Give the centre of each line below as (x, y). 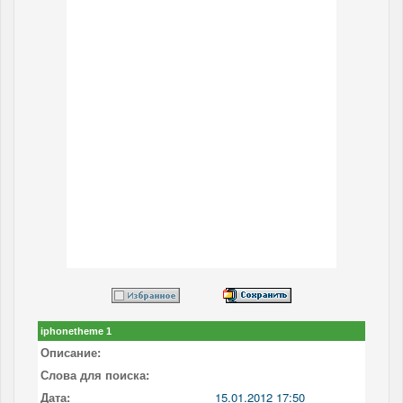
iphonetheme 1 (76, 331)
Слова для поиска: (95, 374)
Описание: (71, 352)
